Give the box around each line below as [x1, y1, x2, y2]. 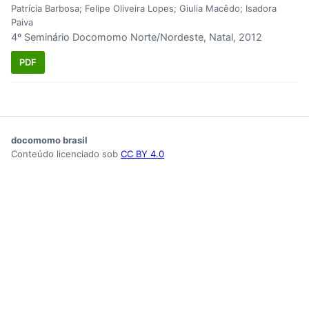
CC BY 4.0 [121, 148, 164, 159]
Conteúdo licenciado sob [11, 148, 121, 159]
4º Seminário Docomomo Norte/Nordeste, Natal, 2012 [11, 31, 262, 43]
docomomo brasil [11, 134, 88, 146]
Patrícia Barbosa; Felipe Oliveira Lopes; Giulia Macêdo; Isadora [11, 3, 277, 14]
